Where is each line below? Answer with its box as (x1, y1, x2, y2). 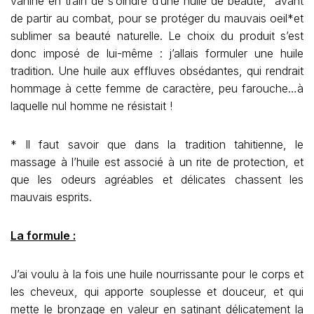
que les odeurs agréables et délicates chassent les (11, 172, 303, 186)
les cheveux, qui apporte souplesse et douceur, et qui (11, 285, 303, 299)
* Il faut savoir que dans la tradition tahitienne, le (11, 137, 303, 151)
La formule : (11, 228, 76, 243)
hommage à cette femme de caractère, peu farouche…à (11, 81, 303, 95)
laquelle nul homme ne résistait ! (11, 99, 172, 113)
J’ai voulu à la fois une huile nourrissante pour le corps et (11, 267, 303, 281)
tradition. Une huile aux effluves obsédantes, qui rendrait (11, 64, 303, 78)
